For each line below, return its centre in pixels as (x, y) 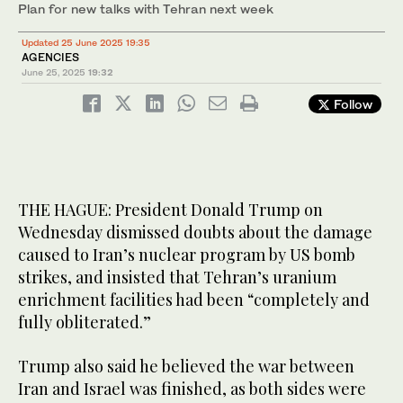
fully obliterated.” (85, 322)
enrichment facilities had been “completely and (194, 300)
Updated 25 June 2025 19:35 (86, 43)
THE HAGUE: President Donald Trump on (170, 210)
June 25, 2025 (54, 72)
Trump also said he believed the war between (186, 367)
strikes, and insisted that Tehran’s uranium (177, 278)
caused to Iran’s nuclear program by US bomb (187, 255)
